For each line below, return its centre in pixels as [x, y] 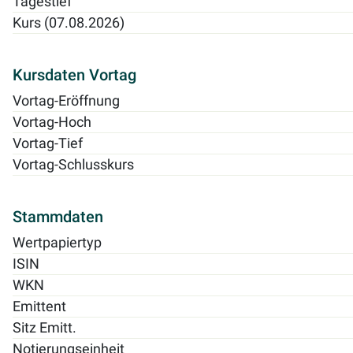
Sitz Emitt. [45, 327]
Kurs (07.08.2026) [69, 22]
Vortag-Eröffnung [66, 100]
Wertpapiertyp [57, 242]
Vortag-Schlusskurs [73, 164]
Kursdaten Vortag [74, 74]
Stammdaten [58, 216]
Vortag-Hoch [52, 122]
